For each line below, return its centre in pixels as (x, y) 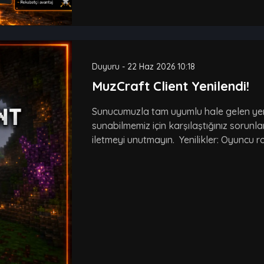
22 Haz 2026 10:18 (161, 66)
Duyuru (105, 66)
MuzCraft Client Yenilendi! (170, 86)
